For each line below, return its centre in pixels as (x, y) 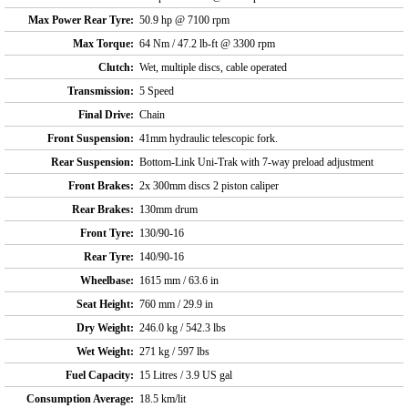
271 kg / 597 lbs (174, 351)
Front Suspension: (91, 138)
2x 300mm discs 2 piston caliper (209, 185)
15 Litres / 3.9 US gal (186, 375)
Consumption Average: (80, 398)
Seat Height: (105, 304)
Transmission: (101, 91)
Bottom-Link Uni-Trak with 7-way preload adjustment (256, 162)
